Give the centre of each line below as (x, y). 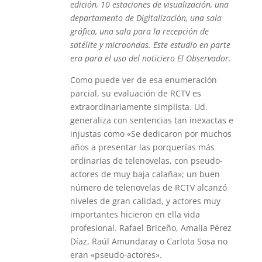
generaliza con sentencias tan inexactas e (151, 120)
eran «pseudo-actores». (116, 255)
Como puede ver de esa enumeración (143, 80)
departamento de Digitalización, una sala (146, 18)
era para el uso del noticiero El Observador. (150, 58)
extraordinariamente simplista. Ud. (139, 107)
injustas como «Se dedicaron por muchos (151, 134)
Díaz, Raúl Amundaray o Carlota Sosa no (149, 241)
